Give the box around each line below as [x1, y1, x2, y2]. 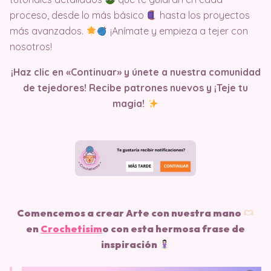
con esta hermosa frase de [109, 223, 245, 235]
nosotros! [10, 41, 52, 53]
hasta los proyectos [157, 9, 250, 21]
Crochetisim [41, 223, 102, 235]
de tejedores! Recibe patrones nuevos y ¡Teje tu [23, 82, 248, 94]
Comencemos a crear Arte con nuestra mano [16, 207, 243, 219]
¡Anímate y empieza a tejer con [108, 25, 249, 37]
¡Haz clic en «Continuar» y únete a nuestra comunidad [10, 66, 261, 78]
